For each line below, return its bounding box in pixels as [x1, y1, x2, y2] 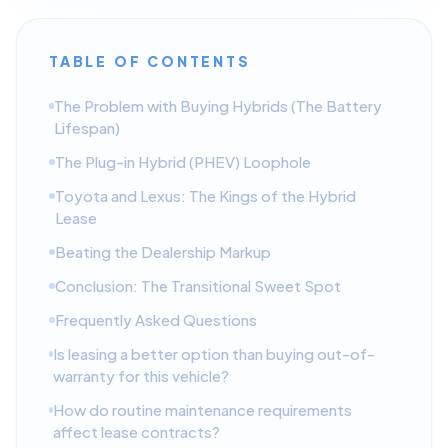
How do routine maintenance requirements [53, 399, 353, 419]
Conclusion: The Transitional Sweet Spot [55, 275, 341, 295]
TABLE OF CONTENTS [49, 51, 251, 70]
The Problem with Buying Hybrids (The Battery [54, 95, 383, 115]
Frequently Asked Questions [55, 309, 257, 329]
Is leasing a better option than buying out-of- [53, 343, 376, 363]
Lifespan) [54, 117, 121, 137]
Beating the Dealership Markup [55, 241, 271, 261]
